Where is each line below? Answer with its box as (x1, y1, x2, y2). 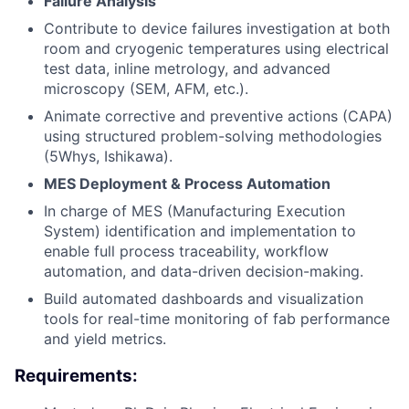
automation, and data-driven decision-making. (44, 261, 363, 280)
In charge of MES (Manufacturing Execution (44, 201, 345, 220)
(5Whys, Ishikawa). (44, 146, 173, 165)
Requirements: (15, 364, 138, 386)
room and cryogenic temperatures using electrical (44, 38, 389, 58)
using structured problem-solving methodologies (44, 126, 382, 145)
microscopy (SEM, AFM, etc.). (44, 79, 248, 98)
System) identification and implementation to (44, 221, 356, 240)
